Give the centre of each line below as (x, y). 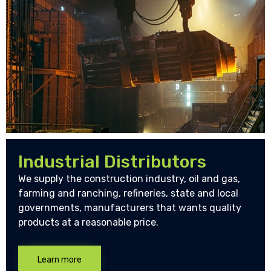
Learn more (60, 260)
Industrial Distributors (112, 162)
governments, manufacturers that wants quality (130, 208)
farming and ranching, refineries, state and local (128, 194)
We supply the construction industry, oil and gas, (129, 179)
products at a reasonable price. (88, 223)
